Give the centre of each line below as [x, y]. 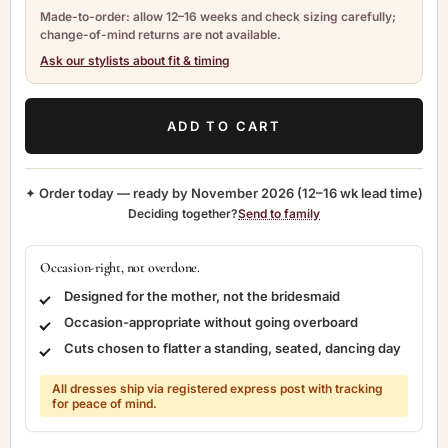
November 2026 [242, 193]
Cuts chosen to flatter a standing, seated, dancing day [232, 348]
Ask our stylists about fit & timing [135, 60]
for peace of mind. [104, 403]
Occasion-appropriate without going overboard [211, 322]
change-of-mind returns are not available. [160, 34]
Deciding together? [183, 213]
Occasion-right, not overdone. [120, 267]
